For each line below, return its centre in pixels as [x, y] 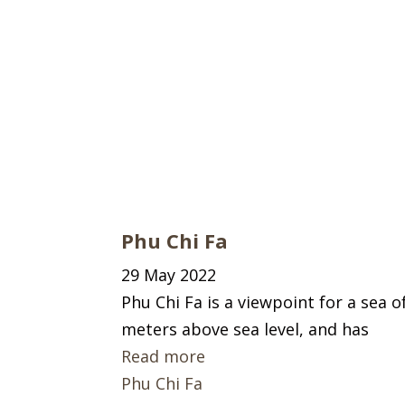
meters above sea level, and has [245, 329]
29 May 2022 [169, 274]
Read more [164, 356]
